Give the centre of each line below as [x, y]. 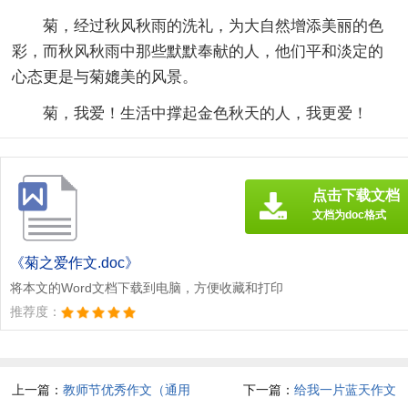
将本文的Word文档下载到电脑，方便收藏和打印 [147, 287]
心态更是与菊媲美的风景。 [105, 76]
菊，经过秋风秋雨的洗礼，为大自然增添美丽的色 [214, 25]
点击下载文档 [356, 195]
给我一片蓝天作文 [345, 389]
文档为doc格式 [349, 214]
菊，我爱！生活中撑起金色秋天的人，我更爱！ [206, 113]
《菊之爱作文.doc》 [75, 262]
